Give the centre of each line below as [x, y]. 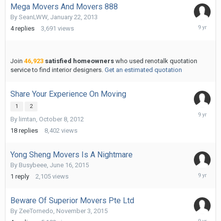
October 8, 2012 [61, 119]
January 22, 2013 [74, 17]
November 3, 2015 [82, 211]
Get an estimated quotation [143, 70]
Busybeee [33, 165]
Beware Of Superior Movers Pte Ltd [72, 201]
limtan [27, 119]
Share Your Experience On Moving [68, 94]
